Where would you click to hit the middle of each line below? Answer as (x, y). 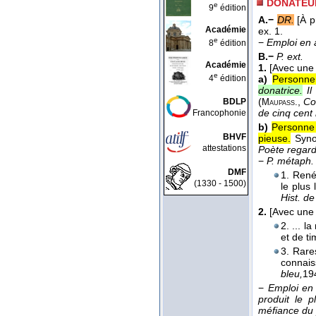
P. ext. (290, 57)
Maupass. (280, 103)
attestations (224, 148)
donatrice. (280, 91)
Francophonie (219, 113)
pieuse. (274, 139)
